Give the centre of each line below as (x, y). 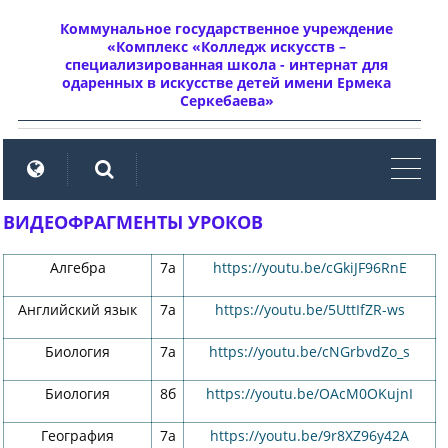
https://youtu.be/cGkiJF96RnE (309, 267)
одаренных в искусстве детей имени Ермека (226, 82)
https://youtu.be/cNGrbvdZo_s (309, 351)
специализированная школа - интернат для (226, 64)
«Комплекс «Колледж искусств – (226, 46)
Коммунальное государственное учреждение (226, 28)
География (77, 435)
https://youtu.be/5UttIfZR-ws (309, 309)
